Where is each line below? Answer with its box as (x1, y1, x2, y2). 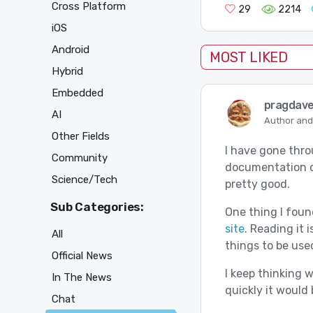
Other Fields (52, 129, 110, 143)
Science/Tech (52, 173, 117, 186)
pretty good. (224, 177, 290, 191)
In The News (52, 271, 112, 284)
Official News (52, 249, 112, 263)
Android (52, 43, 89, 56)
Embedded (52, 86, 103, 99)
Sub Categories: (50, 199, 144, 214)
